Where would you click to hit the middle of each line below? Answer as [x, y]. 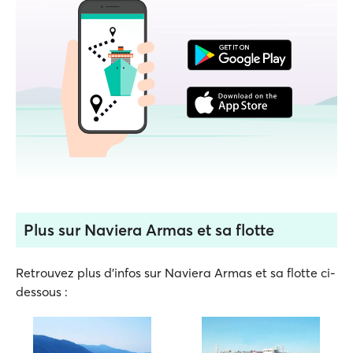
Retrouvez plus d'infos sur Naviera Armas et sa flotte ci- [176, 273]
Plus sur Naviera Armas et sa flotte [149, 230]
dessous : [42, 292]
